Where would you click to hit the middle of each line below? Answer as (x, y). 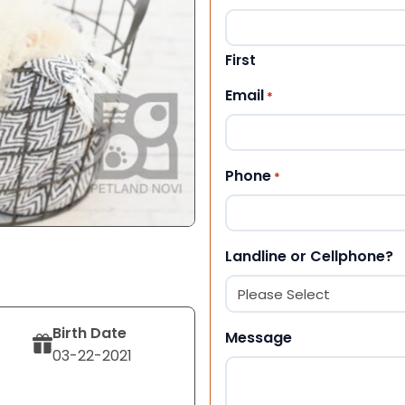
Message (259, 337)
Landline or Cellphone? (309, 256)
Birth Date (90, 333)
